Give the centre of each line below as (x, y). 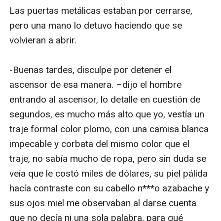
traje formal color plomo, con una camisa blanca (109, 129)
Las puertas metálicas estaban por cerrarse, (101, 10)
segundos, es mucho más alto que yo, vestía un (107, 114)
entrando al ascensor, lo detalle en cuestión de (105, 99)
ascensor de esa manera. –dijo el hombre (96, 84)
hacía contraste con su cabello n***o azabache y (110, 188)
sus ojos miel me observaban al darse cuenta (103, 203)
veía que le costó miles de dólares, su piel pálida (109, 173)
